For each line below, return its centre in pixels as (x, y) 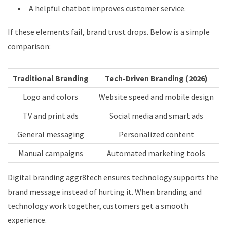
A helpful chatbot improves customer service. (107, 8)
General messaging (50, 134)
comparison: (29, 46)
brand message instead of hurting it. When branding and (105, 191)
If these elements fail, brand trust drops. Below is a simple (109, 32)
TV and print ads (50, 115)
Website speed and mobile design (156, 97)
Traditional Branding (50, 78)
